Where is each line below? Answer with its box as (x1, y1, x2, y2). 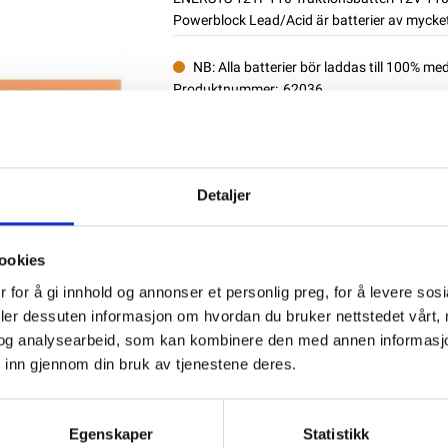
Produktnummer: (172, 81, 278, 98)
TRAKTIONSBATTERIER (248, 125, 395, 142)
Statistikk (303, 425, 369, 443)
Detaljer (196, 186, 252, 204)
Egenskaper (69, 425, 153, 443)
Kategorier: (172, 125, 241, 142)
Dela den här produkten (172, 156, 321, 173)
